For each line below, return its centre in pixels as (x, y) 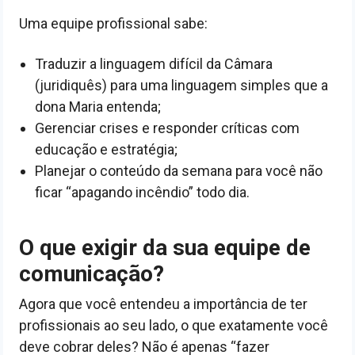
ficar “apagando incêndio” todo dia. (142, 192)
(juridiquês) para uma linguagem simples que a (181, 85)
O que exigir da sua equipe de (165, 248)
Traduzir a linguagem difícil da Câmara (154, 64)
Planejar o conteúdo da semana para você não (179, 171)
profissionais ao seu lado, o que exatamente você (174, 325)
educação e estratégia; (106, 149)
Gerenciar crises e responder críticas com (167, 128)
